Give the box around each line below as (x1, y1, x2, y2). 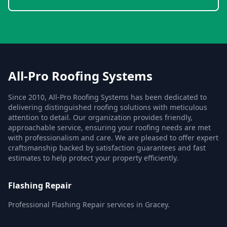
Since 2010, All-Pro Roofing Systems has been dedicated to (8, 92, 207, 102)
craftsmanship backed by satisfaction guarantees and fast (8, 143, 206, 153)
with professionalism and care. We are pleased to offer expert (8, 133, 218, 142)
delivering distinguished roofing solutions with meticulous (8, 102, 207, 112)
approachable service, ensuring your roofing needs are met (8, 123, 211, 132)
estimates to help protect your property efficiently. (8, 153, 178, 163)
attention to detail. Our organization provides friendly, (8, 112, 193, 122)
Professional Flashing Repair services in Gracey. (8, 200, 170, 209)
